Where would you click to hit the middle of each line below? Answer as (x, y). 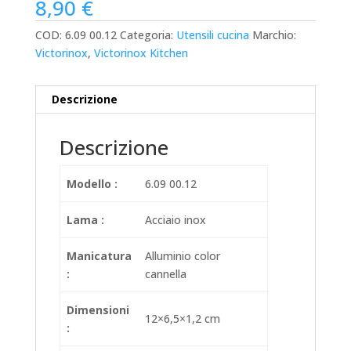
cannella (166, 273)
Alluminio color (183, 255)
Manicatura (99, 255)
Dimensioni (98, 309)
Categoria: (148, 34)
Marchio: (274, 34)
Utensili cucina (212, 34)
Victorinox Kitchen (141, 52)
